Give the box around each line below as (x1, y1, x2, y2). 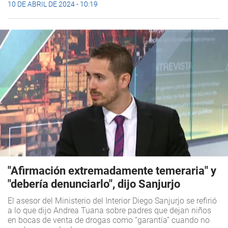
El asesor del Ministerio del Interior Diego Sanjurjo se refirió (8, 196, 217, 206)
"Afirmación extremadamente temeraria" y (8, 164, 216, 177)
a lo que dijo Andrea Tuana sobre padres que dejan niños (8, 206, 211, 215)
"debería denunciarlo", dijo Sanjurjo (8, 178, 180, 190)
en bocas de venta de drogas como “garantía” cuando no (8, 215, 210, 225)
